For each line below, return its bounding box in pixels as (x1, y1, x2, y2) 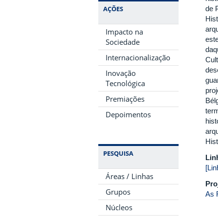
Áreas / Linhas (106, 171, 153, 181)
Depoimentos (106, 109, 151, 119)
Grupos (106, 187, 130, 197)
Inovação (106, 68, 136, 78)
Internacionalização (106, 53, 170, 62)
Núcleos (106, 202, 132, 212)
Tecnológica (106, 78, 145, 88)
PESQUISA (103, 149, 133, 158)
